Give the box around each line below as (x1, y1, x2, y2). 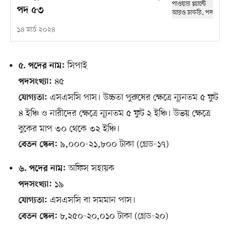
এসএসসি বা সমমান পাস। (47, 194, 136, 207)
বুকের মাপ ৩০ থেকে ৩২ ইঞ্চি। (18, 123, 120, 136)
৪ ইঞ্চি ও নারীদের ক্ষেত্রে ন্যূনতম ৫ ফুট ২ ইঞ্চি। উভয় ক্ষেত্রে (18, 107, 210, 120)
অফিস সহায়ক (65, 162, 114, 175)
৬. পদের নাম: (18, 164, 66, 175)
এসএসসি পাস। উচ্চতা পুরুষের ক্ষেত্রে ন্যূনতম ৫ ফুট (47, 91, 218, 104)
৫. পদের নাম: (18, 61, 65, 72)
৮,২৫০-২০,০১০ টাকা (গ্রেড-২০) (57, 210, 168, 223)
